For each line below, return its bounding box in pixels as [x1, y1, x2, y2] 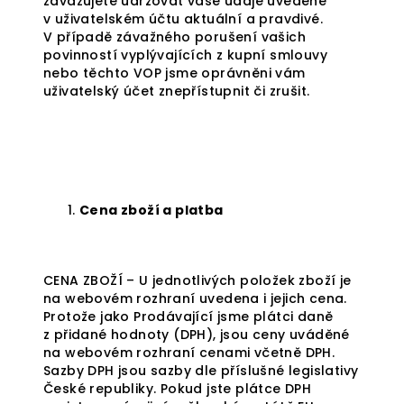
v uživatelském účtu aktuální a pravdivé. [43, 10, 323, 28]
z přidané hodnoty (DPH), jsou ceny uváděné [43, 326, 350, 344]
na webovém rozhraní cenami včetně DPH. [43, 344, 335, 362]
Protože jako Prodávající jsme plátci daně [43, 308, 334, 326]
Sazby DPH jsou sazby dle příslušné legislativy [43, 362, 359, 380]
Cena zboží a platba [79, 201, 224, 219]
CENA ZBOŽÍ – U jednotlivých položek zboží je [43, 271, 352, 289]
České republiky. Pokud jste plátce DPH [43, 380, 312, 398]
